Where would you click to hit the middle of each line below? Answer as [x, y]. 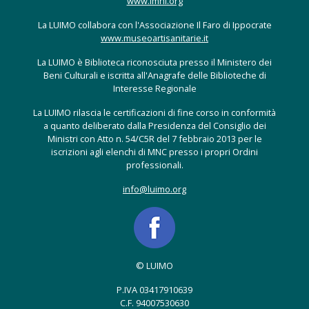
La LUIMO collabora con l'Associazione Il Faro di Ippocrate [154, 25]
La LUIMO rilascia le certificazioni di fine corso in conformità [154, 113]
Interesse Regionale [154, 89]
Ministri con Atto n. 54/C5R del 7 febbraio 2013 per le [154, 139]
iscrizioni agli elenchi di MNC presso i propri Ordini [154, 152]
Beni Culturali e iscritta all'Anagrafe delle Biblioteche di [154, 76]
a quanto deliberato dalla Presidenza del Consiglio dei [154, 126]
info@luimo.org [154, 189]
